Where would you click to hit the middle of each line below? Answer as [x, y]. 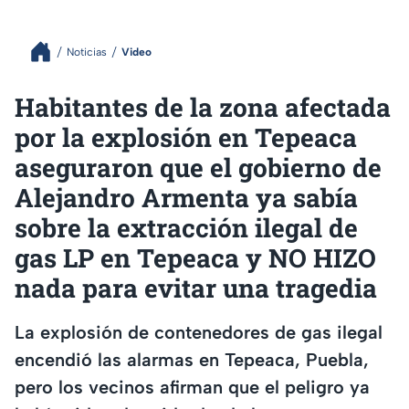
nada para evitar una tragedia [196, 288]
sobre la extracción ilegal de [186, 228]
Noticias [87, 52]
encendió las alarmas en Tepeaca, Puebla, [192, 359]
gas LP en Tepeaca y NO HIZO [195, 258]
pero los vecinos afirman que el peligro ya [192, 387]
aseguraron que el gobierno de [198, 168]
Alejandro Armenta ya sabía [186, 198]
